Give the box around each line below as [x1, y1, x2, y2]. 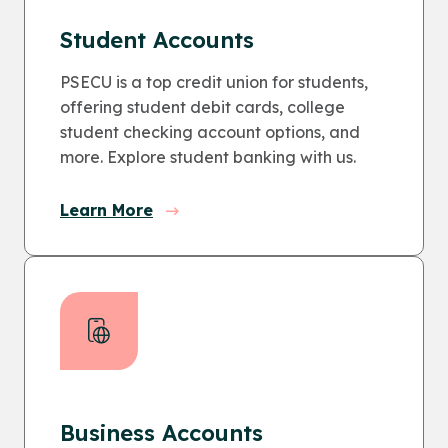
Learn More [60, 200, 153, 220]
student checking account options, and [60, 122, 360, 142]
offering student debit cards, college [60, 97, 345, 117]
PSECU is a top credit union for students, [60, 72, 368, 92]
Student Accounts [60, 26, 254, 54]
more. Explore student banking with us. [60, 147, 356, 167]
